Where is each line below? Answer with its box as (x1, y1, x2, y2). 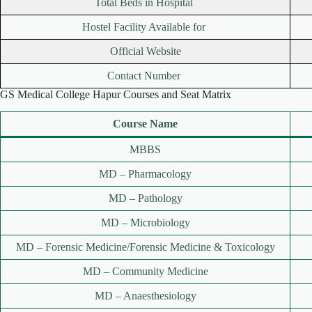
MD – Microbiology (100, 217, 190, 229)
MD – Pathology (108, 192, 182, 205)
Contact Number (107, 70, 183, 82)
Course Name (113, 118, 178, 130)
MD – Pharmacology (99, 168, 192, 180)
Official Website (109, 45, 181, 58)
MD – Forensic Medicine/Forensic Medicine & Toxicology (15, 241, 275, 253)
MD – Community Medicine (82, 265, 208, 278)
